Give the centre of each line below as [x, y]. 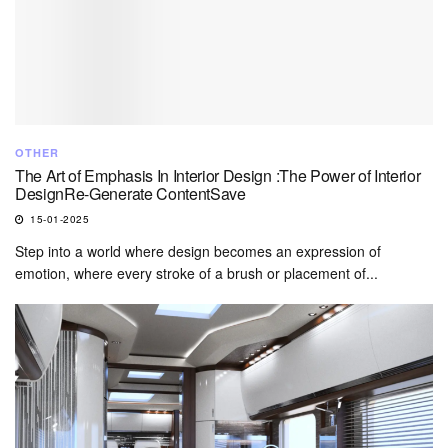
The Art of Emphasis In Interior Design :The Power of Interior [218, 176]
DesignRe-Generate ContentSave [130, 194]
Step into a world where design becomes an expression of [198, 251]
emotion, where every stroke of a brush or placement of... [196, 273]
